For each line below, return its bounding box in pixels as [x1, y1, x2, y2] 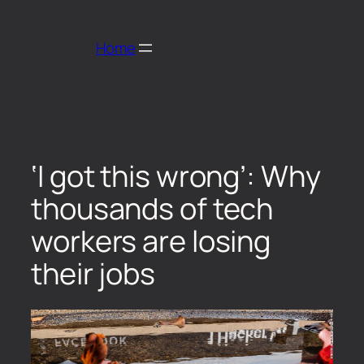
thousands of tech [31, 188, 274, 228]
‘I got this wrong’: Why [31, 155, 321, 196]
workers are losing [31, 220, 271, 261]
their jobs [31, 253, 155, 293]
